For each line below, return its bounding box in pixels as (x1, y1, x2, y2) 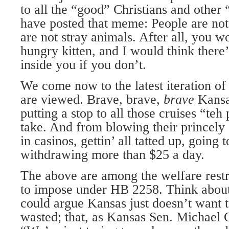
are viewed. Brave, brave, (20, 92, 164, 107)
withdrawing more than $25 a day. (20, 147, 204, 162)
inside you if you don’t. (20, 57, 146, 72)
